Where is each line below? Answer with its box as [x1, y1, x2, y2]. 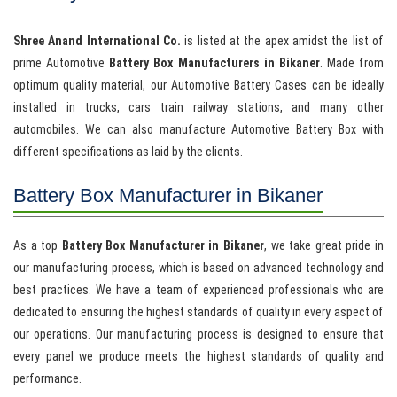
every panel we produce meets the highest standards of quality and [13, 349, 384, 364]
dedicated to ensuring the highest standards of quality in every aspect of [13, 305, 384, 320]
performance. [13, 371, 82, 386]
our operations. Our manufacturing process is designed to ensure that [13, 327, 384, 342]
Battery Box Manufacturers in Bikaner [109, 56, 320, 71]
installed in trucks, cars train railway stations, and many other [13, 100, 384, 115]
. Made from [319, 56, 384, 71]
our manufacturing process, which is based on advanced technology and [13, 261, 384, 276]
